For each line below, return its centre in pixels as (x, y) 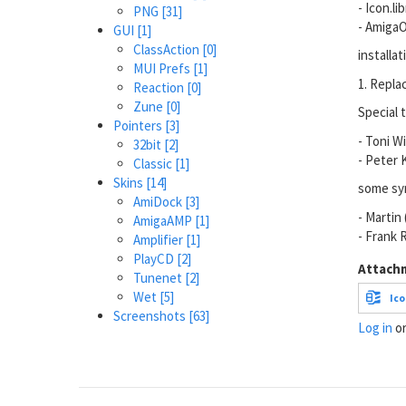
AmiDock (159, 201)
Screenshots (150, 315)
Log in (375, 327)
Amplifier (159, 239)
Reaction (160, 87)
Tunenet (159, 277)
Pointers (139, 125)
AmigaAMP (164, 220)
